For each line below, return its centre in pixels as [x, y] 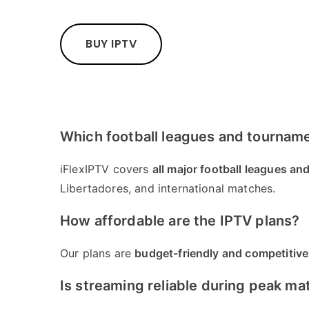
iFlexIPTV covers [106, 169]
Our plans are [98, 253]
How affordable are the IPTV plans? [180, 221]
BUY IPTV [111, 44]
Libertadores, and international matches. [168, 189]
